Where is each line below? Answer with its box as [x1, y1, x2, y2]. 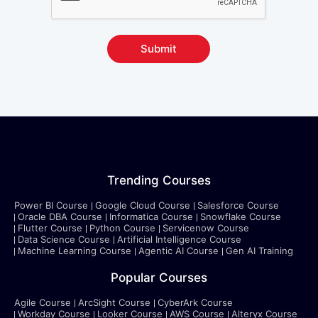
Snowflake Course [200, 211, 281, 222]
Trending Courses [107, 173, 211, 187]
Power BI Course [14, 199, 88, 211]
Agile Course [14, 297, 71, 308]
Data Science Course [18, 234, 110, 245]
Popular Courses [111, 270, 207, 285]
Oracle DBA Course [18, 211, 102, 222]
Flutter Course [18, 222, 82, 234]
